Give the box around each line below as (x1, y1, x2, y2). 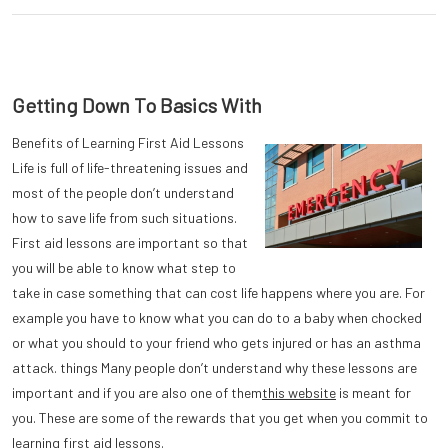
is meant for (336, 384, 411, 401)
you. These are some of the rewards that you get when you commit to (12, 409, 428, 426)
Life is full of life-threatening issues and (12, 159, 248, 176)
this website (262, 384, 336, 401)
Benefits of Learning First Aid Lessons (12, 134, 244, 151)
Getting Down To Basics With (12, 93, 262, 117)
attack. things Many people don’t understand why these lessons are (12, 359, 417, 376)
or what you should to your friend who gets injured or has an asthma (12, 334, 421, 351)
